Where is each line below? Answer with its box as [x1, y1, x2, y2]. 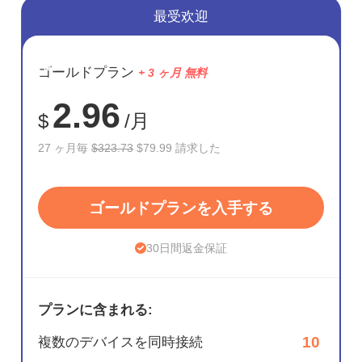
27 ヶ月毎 [38, 141, 92, 155]
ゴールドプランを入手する [89, 199, 273, 217]
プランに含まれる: [38, 302, 154, 318]
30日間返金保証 [146, 241, 228, 255]
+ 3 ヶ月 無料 [138, 65, 208, 79]
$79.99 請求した [133, 141, 221, 155]
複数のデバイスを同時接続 [38, 335, 204, 351]
